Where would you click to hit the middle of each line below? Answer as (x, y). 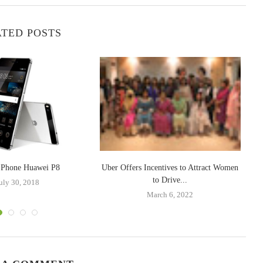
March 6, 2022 (170, 194)
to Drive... (170, 180)
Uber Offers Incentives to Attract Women (170, 167)
